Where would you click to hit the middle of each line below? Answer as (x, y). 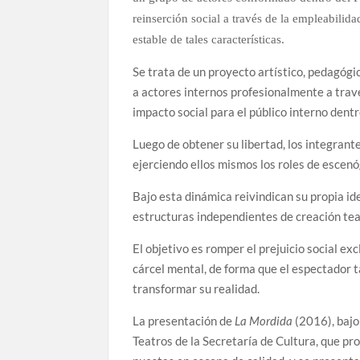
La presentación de (183, 320)
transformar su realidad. (196, 288)
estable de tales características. (209, 39)
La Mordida (263, 320)
